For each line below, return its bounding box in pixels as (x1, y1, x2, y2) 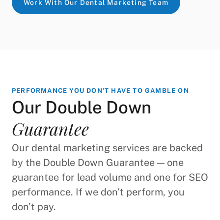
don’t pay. (12, 201, 56, 213)
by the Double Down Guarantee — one (12, 157, 184, 169)
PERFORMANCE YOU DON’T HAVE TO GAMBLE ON (12, 87, 189, 95)
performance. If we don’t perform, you (12, 186, 185, 198)
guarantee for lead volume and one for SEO (12, 171, 208, 184)
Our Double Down (12, 97, 151, 118)
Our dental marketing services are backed (12, 142, 203, 154)
